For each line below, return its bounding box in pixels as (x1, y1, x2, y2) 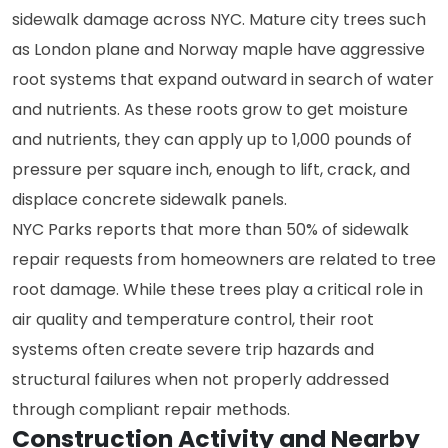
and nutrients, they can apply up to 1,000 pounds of (12, 128, 412, 151)
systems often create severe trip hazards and (12, 338, 374, 361)
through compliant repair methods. (12, 398, 290, 421)
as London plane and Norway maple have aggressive (12, 38, 425, 61)
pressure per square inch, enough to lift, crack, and (12, 158, 410, 181)
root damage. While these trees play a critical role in (12, 278, 423, 301)
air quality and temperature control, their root (12, 308, 374, 331)
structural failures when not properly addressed (12, 368, 389, 391)
